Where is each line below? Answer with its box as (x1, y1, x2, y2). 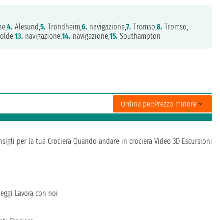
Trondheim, (46, 22, 82, 32)
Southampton (118, 31, 161, 41)
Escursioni (182, 137, 212, 146)
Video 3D (154, 137, 180, 146)
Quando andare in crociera (73, 137, 152, 146)
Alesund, (13, 22, 41, 32)
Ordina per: (121, 99, 154, 109)
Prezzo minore (154, 99, 196, 109)
